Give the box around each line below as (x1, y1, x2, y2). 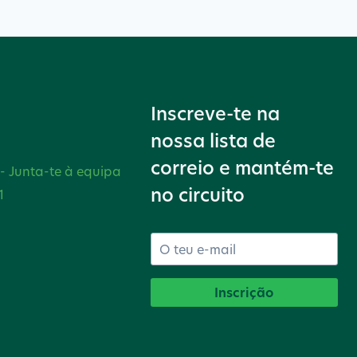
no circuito (150, 182, 245, 208)
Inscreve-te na (150, 101, 280, 127)
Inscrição (214, 284, 274, 302)
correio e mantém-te (150, 155, 334, 181)
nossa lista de (150, 128, 276, 154)
